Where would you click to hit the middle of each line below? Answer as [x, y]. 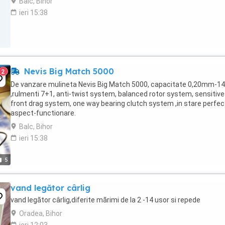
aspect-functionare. [43, 113]
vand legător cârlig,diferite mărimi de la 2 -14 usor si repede [105, 200]
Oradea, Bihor [41, 213]
